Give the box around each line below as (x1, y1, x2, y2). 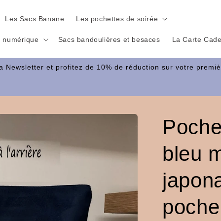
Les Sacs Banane (5, 14, 65, 23)
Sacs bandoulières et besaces (58, 35, 160, 43)
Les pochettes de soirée (76, 14, 158, 23)
